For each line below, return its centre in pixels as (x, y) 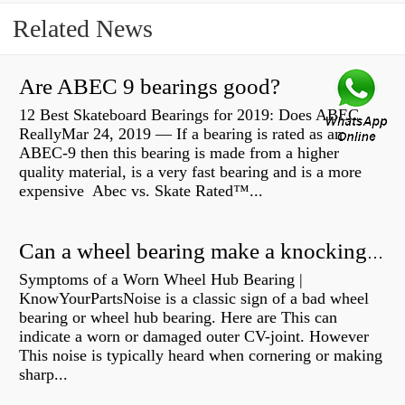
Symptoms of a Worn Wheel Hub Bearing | (161, 280)
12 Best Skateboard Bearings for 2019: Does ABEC (189, 115)
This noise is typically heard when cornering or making (201, 356)
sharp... (43, 375)
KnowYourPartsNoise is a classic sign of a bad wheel (194, 299)
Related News (83, 29)
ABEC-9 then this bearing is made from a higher (179, 153)
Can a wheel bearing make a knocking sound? (375, 254)
